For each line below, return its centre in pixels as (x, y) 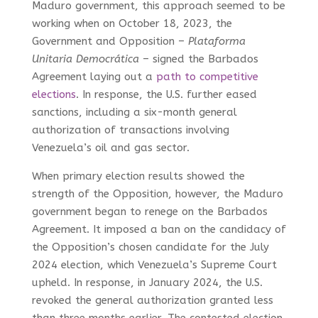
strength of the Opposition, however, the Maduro (157, 193)
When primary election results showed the (138, 176)
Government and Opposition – (110, 41)
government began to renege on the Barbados (149, 211)
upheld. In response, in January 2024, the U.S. (147, 282)
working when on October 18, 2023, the (132, 23)
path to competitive (207, 76)
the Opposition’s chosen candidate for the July (150, 247)
